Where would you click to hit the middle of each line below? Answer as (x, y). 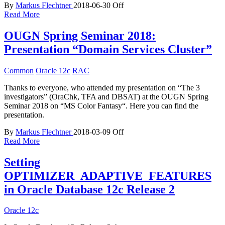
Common (19, 70)
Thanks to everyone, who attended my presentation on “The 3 (102, 87)
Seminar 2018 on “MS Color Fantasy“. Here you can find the (101, 105)
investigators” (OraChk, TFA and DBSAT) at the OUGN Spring (106, 96)
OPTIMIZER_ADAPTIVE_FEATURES (108, 176)
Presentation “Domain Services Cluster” (108, 49)
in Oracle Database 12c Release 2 (89, 189)
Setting (22, 162)
